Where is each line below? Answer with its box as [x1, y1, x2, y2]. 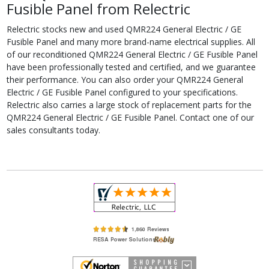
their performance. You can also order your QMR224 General [6, 73, 243, 85]
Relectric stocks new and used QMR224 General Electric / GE [6, 23, 241, 35]
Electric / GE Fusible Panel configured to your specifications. [6, 86, 238, 98]
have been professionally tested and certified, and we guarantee [6, 61, 256, 73]
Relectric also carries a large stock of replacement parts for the [6, 98, 252, 110]
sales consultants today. [6, 124, 100, 136]
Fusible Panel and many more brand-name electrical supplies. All [6, 35, 255, 47]
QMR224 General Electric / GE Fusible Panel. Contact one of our [6, 111, 254, 123]
